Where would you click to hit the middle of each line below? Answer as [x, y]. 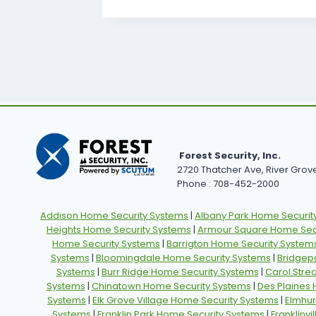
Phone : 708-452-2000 [229, 184]
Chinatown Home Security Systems [171, 286]
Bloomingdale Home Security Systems [183, 258]
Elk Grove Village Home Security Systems [186, 300]
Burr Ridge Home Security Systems [180, 272]
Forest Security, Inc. [230, 156]
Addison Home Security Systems [114, 216]
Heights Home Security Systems [119, 230]
